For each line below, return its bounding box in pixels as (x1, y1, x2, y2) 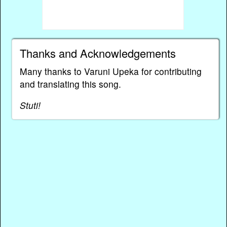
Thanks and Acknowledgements (19, 45, 176, 61)
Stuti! (19, 99, 41, 112)
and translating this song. (19, 77, 121, 90)
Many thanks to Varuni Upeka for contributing (19, 64, 202, 78)
